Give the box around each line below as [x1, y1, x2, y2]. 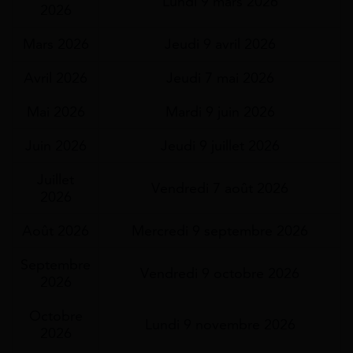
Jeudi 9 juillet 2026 [160, 136, 280, 154]
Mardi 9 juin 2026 [165, 102, 275, 121]
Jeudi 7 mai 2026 [165, 69, 274, 87]
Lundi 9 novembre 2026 [144, 315, 295, 333]
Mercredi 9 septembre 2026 [132, 221, 308, 240]
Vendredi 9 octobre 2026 [140, 264, 299, 282]
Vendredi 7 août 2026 [151, 179, 288, 197]
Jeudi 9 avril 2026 [164, 35, 276, 53]
